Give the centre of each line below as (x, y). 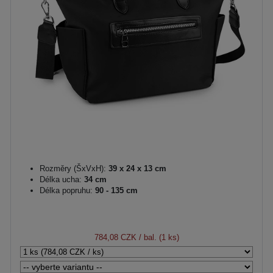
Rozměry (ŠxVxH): (73, 168)
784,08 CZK (115, 237)
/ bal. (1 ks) (158, 237)
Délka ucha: (61, 179)
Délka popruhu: (66, 190)
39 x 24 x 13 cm (136, 168)
